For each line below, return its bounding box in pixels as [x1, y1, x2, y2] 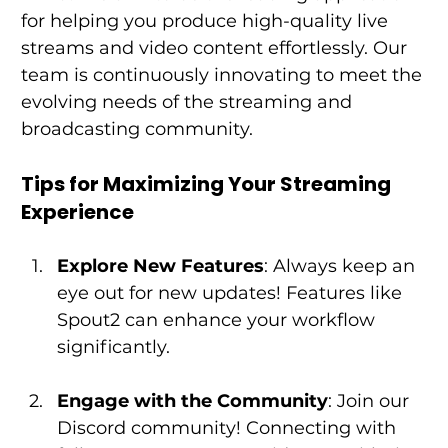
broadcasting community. [20, 118, 258, 141]
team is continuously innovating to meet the [20, 64, 427, 87]
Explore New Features [56, 255, 264, 278]
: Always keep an [263, 255, 420, 278]
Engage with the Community [56, 390, 328, 413]
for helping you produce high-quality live [20, 10, 393, 33]
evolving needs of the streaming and [20, 91, 357, 114]
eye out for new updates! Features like [56, 282, 407, 305]
